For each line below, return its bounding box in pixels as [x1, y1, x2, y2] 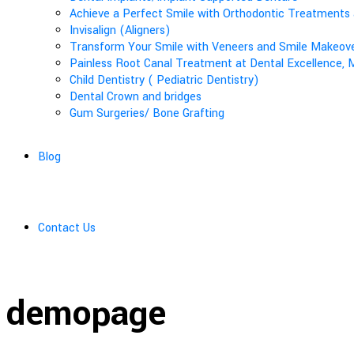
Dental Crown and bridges [70, 88, 201, 105]
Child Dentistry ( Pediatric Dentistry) [70, 71, 259, 88]
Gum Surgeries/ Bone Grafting [70, 104, 224, 122]
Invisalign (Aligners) [70, 21, 171, 39]
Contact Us [38, 219, 96, 236]
